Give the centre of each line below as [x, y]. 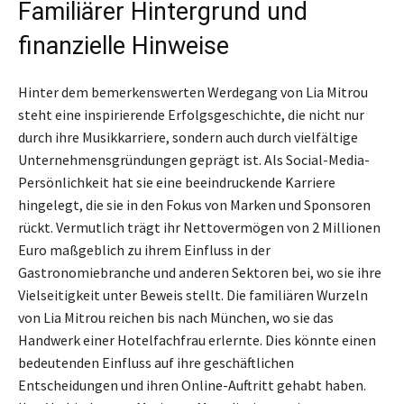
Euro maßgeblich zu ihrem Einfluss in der [144, 250]
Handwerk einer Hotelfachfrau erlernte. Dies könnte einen [197, 340]
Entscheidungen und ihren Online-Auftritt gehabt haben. [192, 386]
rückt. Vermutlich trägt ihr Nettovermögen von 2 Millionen [199, 228]
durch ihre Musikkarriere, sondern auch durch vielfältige [188, 138]
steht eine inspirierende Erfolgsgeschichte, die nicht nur [191, 115]
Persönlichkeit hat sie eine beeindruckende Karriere [177, 183]
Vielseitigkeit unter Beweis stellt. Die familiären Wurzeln [193, 295]
